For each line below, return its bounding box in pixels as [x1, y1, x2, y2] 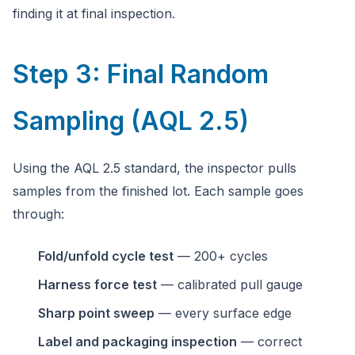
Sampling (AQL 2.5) [13, 105, 249, 136]
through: [13, 206, 64, 222]
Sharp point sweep [38, 305, 155, 321]
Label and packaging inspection [38, 334, 237, 349]
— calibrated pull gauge [157, 277, 303, 292]
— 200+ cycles [174, 248, 268, 264]
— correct [237, 334, 302, 349]
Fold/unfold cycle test [38, 248, 174, 264]
